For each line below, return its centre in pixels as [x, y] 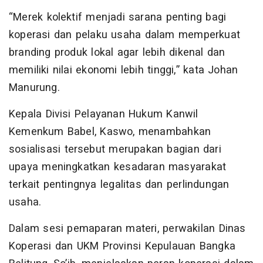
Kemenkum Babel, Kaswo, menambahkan [110, 132]
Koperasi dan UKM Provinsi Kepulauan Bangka [122, 247]
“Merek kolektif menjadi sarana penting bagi [118, 18]
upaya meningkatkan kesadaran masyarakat [118, 167]
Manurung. [34, 88]
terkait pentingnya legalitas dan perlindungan [119, 185]
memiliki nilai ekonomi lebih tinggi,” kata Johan [124, 70]
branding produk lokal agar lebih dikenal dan [117, 53]
